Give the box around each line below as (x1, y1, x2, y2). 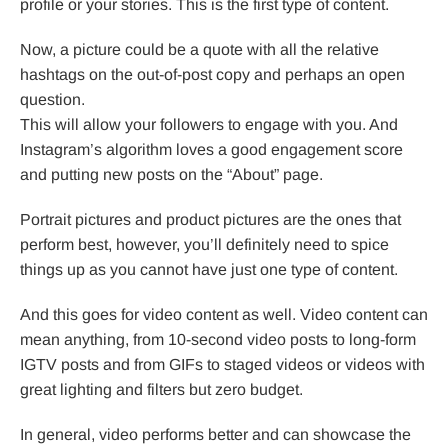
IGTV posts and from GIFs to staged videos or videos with (20, 356, 425, 374)
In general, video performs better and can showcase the (20, 426, 411, 444)
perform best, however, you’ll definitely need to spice (20, 236, 389, 254)
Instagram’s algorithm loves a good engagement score (20, 141, 403, 159)
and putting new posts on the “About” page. (20, 166, 323, 184)
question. (20, 91, 85, 109)
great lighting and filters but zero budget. (20, 381, 303, 399)
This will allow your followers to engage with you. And (20, 116, 398, 134)
